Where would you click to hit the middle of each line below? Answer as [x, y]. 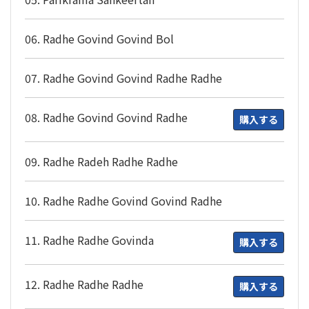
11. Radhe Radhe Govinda [89, 240]
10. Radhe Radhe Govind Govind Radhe [123, 201]
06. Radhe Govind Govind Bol [99, 39]
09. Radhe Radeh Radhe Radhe [101, 162]
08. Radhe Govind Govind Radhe [106, 118]
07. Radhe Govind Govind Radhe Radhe [123, 78]
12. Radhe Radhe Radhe [84, 285]
